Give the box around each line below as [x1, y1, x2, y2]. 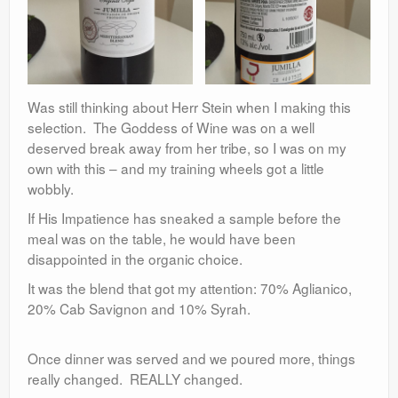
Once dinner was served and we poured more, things [28, 348, 355, 369]
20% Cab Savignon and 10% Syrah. [28, 298, 251, 319]
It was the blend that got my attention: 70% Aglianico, [28, 278, 352, 298]
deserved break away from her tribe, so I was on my [28, 138, 346, 158]
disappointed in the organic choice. [28, 249, 250, 269]
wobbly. [28, 179, 81, 199]
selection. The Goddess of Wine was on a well [28, 117, 314, 138]
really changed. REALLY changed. [28, 369, 243, 389]
